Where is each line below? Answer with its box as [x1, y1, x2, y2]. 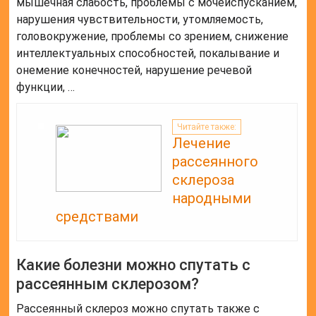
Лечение [172, 135, 231, 152]
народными [172, 190, 252, 207]
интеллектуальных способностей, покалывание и [16, 47, 280, 61]
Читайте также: [177, 122, 237, 133]
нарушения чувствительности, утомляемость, [16, 13, 264, 27]
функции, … [16, 80, 75, 95]
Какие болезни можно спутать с [16, 256, 251, 274]
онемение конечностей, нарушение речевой [16, 63, 253, 78]
